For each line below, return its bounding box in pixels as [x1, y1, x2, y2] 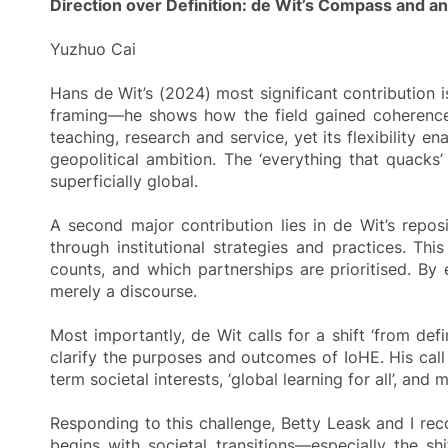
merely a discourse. [50, 280, 197, 301]
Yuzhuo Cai [50, 38, 136, 59]
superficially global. [50, 170, 198, 191]
